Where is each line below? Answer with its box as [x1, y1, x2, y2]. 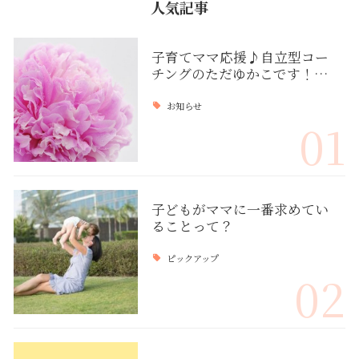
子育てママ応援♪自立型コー [151, 47, 329, 67]
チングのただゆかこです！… [151, 64, 328, 84]
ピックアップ [167, 252, 220, 265]
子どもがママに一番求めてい [151, 200, 329, 220]
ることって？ [151, 216, 233, 236]
